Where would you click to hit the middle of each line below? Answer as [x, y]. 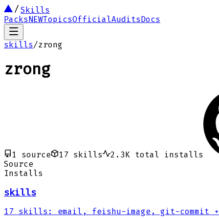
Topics [58, 19]
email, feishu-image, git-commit [133, 212]
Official [92, 19]
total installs [169, 154]
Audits [126, 19]
